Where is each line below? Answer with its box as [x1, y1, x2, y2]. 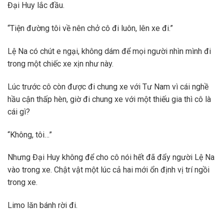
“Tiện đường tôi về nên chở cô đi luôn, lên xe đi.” [7, 23, 173, 33]
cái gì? [7, 106, 30, 116]
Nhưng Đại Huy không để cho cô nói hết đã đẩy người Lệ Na [7, 152, 214, 162]
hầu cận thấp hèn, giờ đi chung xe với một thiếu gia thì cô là [7, 94, 211, 104]
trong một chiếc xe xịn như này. [7, 58, 113, 68]
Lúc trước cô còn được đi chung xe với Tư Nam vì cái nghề [7, 81, 208, 91]
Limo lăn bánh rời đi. [7, 200, 77, 210]
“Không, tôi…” [7, 129, 52, 139]
